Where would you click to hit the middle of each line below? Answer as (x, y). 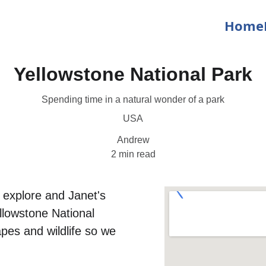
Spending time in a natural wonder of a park (133, 99)
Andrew (133, 140)
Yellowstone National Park (133, 74)
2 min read (133, 154)
